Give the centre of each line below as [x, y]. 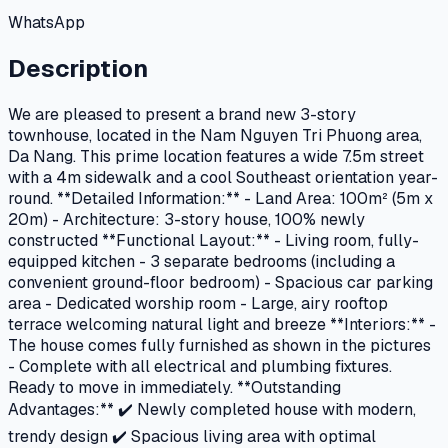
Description [78, 68]
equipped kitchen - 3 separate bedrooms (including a [201, 261]
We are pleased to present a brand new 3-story [182, 114]
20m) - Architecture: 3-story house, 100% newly [186, 219]
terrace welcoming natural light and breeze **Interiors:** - [222, 324]
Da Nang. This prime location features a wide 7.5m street [216, 156]
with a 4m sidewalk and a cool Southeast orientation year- [223, 177]
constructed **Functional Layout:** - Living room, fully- [213, 240]
